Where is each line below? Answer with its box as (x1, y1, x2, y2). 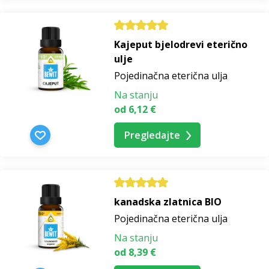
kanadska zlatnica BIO (114, 195, 222, 209)
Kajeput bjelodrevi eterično (114, 38, 247, 52)
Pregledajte (124, 128, 180, 142)
